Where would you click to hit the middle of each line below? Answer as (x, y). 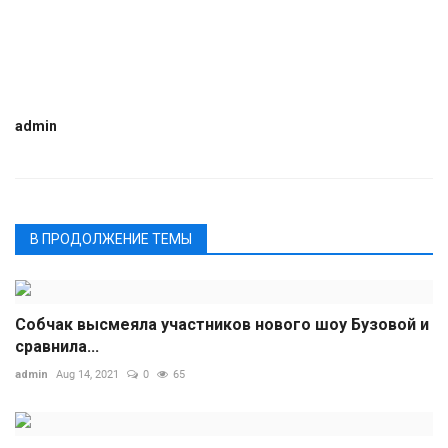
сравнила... (57, 346)
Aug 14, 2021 (87, 374)
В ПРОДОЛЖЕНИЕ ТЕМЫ (111, 238)
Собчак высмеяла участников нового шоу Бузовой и (222, 324)
